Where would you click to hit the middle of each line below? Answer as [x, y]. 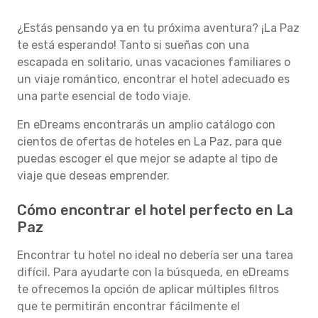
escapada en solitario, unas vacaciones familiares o [154, 62]
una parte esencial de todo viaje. [104, 96]
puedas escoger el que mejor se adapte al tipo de [147, 159]
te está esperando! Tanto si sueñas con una [133, 45]
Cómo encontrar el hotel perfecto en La [155, 210]
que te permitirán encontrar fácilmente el [128, 306]
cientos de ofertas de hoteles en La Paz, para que [149, 142]
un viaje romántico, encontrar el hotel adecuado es [153, 79]
